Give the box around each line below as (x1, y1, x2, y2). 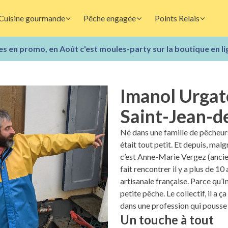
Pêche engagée (83, 13, 136, 23)
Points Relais (154, 13, 199, 23)
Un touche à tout (120, 212, 214, 227)
